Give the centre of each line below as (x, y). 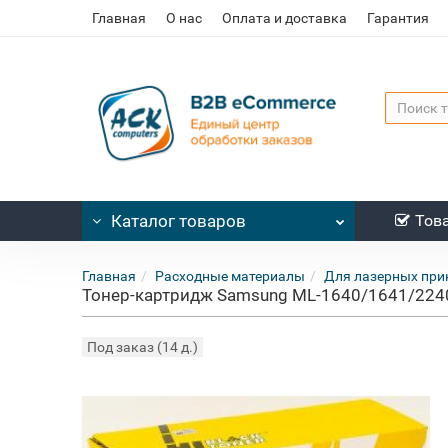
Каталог (143, 221)
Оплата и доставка (285, 18)
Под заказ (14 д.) (143, 347)
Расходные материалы (230, 276)
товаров (211, 221)
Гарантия (398, 18)
